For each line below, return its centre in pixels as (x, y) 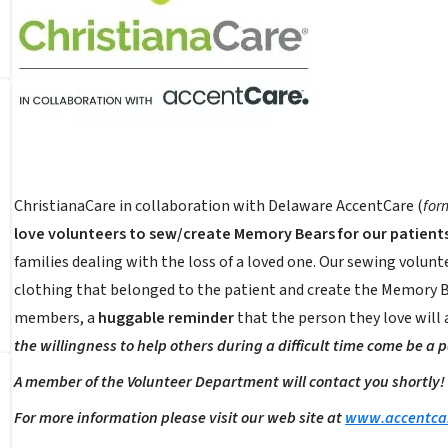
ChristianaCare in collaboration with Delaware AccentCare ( (218, 206)
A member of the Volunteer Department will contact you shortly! (229, 382)
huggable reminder (166, 318)
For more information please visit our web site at (179, 418)
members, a (56, 318)
